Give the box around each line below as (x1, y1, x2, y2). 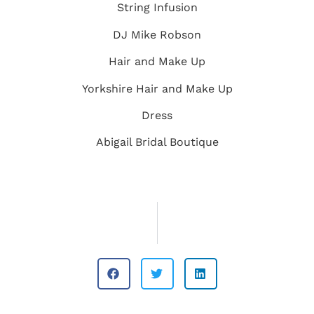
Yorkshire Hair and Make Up (81, 81, 233, 95)
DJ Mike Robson (113, 27, 201, 41)
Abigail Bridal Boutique (95, 135, 219, 149)
